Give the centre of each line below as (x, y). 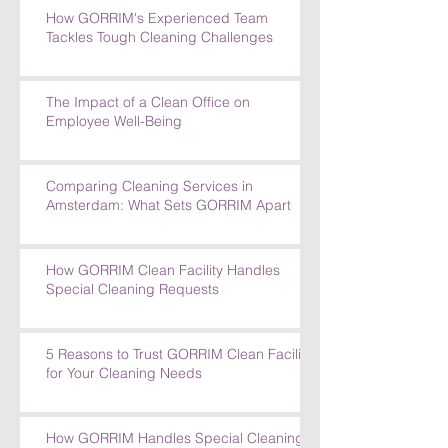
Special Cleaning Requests (132, 288)
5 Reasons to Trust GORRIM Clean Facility (179, 353)
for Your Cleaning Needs (124, 372)
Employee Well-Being (114, 120)
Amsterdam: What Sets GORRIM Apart (168, 204)
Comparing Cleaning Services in (149, 185)
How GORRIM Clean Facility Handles (163, 269)
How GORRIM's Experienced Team (157, 17)
